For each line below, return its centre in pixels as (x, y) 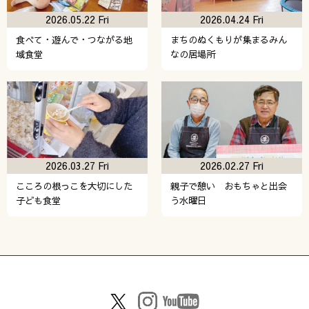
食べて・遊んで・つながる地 (74, 39)
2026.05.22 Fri (77, 19)
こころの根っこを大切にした (74, 186)
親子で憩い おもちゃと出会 (228, 186)
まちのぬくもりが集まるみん (228, 39)
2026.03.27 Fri (77, 166)
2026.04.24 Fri (232, 19)
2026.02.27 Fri (232, 166)
